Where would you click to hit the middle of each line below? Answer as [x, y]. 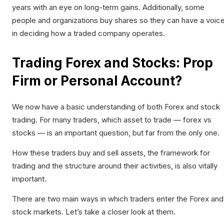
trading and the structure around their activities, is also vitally [115, 166]
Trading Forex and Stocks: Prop [112, 62]
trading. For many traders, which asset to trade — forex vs [112, 120]
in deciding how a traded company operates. [88, 33]
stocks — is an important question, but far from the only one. [116, 133]
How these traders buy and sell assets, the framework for [111, 153]
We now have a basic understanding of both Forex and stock [116, 107]
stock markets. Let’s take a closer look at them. [94, 212]
